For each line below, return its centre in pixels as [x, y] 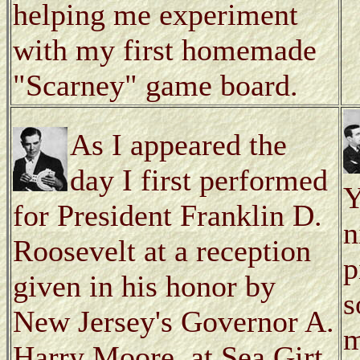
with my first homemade [165, 49]
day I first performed [199, 180]
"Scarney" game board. [155, 85]
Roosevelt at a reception [162, 250]
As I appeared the [178, 144]
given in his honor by [144, 286]
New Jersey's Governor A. [174, 321]
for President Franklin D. [168, 215]
